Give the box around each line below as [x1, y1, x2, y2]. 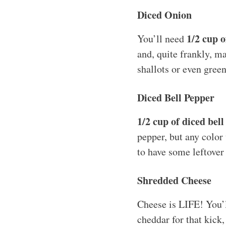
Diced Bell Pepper [137, 90, 214, 105]
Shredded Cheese [137, 173, 211, 188]
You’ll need [137, 31, 187, 45]
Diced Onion [137, 7, 192, 22]
